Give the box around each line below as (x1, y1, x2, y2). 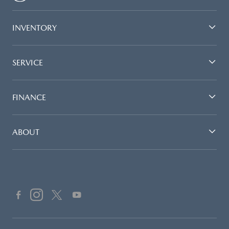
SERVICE (12, 57, 43, 67)
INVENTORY (12, 22, 57, 33)
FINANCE (12, 92, 46, 102)
